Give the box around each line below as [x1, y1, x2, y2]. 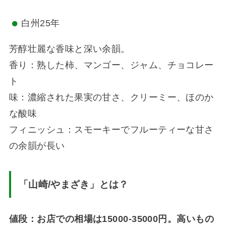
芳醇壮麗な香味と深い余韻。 [9, 43, 130, 54]
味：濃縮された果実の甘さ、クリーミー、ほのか [9, 92, 214, 102]
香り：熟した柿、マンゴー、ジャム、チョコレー [9, 60, 214, 70]
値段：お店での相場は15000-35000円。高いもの [9, 213, 214, 224]
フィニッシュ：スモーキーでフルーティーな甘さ [9, 124, 214, 135]
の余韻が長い [9, 140, 65, 151]
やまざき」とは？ [50, 179, 129, 190]
